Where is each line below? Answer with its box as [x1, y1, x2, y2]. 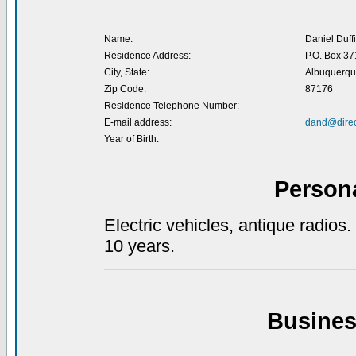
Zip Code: [103, 83, 146, 95]
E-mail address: [103, 117, 172, 128]
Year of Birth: [103, 133, 159, 145]
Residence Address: [103, 50, 191, 61]
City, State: [103, 67, 149, 78]
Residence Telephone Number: [103, 100, 239, 111]
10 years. [103, 236, 175, 256]
